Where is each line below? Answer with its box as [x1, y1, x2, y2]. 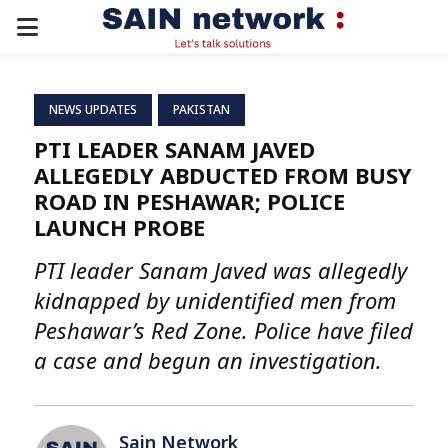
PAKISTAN [173, 101, 230, 118]
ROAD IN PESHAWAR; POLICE [34, 186, 345, 216]
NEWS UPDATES [49, 101, 137, 118]
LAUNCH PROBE [34, 212, 205, 242]
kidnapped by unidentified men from [34, 285, 396, 315]
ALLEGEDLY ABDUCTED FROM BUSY [34, 160, 412, 190]
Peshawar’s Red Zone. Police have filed [34, 315, 413, 345]
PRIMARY [15, 9, 119, 42]
